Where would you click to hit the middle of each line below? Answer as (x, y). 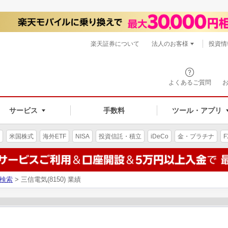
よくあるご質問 (190, 82)
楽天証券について (115, 44)
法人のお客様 (170, 44)
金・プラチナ (196, 136)
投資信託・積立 (120, 136)
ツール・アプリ (197, 110)
